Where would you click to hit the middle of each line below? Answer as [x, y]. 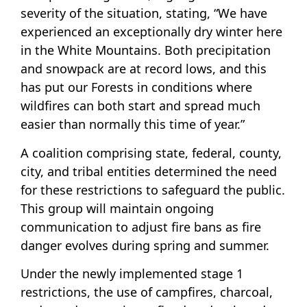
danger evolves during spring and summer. [145, 245]
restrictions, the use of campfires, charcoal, [147, 292]
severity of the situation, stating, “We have [144, 13]
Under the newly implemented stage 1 [132, 274]
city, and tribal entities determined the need [149, 171]
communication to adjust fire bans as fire [141, 226]
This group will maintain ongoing [117, 208]
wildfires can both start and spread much [140, 106]
